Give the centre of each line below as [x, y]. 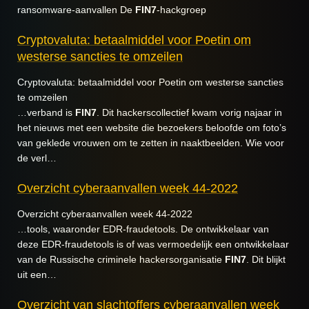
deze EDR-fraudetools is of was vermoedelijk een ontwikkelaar [153, 244]
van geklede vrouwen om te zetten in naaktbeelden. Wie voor [151, 143]
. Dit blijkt [266, 259]
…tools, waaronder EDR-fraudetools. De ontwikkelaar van [143, 229]
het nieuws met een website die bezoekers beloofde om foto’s [152, 128]
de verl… [37, 158]
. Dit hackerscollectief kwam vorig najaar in [189, 112]
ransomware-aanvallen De [76, 10]
